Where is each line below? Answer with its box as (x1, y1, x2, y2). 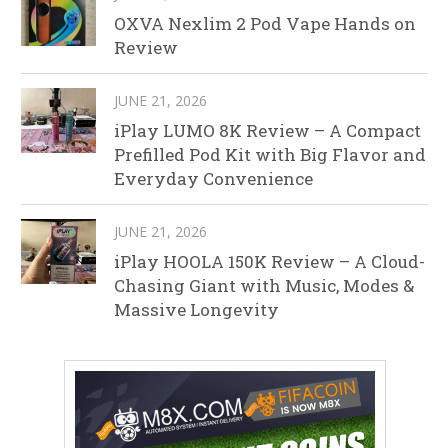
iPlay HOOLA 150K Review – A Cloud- (114, 249, 425, 273)
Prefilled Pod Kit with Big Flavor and (114, 142, 426, 166)
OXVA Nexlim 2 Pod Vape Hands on (114, 11, 416, 35)
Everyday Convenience (114, 166, 313, 190)
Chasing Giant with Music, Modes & (114, 273, 414, 297)
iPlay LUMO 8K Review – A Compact (114, 118, 421, 142)
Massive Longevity (114, 297, 279, 321)
